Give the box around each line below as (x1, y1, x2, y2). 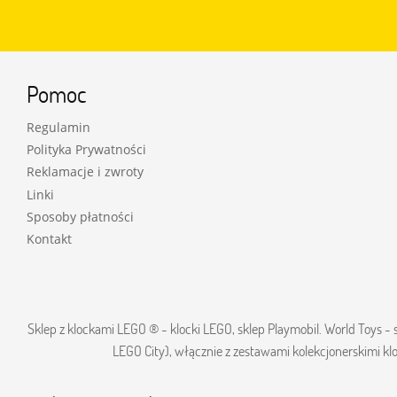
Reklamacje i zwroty (27, 163, 144, 181)
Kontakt (27, 230, 72, 248)
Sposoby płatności (27, 207, 134, 225)
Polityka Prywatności (27, 141, 146, 159)
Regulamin (27, 119, 90, 136)
